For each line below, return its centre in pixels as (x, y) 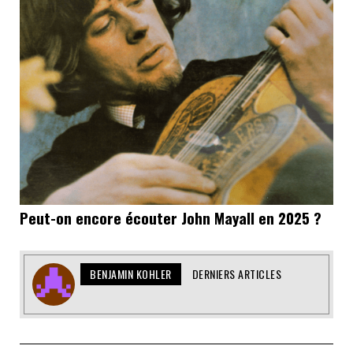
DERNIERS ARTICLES (236, 274)
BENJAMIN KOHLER (131, 274)
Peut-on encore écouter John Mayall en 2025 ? (171, 218)
